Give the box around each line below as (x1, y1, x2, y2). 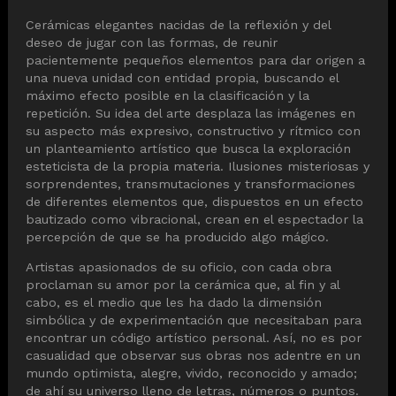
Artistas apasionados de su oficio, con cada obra (26, 260, 331, 275)
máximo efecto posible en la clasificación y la (26, 88, 309, 103)
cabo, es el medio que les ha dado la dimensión (26, 295, 322, 310)
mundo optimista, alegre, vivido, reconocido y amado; (26, 366, 357, 381)
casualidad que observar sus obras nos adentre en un (26, 348, 361, 363)
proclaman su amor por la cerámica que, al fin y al (26, 278, 339, 293)
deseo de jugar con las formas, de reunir (26, 34, 278, 49)
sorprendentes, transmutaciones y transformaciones (26, 176, 355, 191)
